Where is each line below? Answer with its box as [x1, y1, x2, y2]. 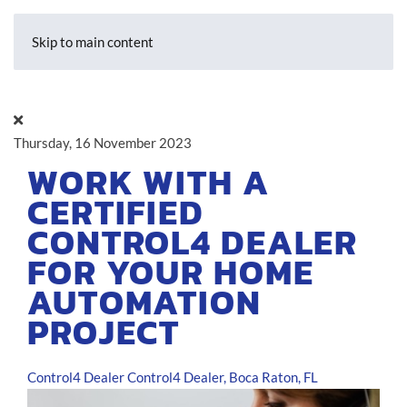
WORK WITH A [27, 157, 270, 208]
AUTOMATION [27, 277, 262, 328]
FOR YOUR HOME [27, 247, 314, 298]
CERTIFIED [27, 187, 204, 238]
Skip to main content [32, 34, 154, 50]
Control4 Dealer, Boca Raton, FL [127, 369, 318, 385]
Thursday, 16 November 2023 [14, 134, 192, 151]
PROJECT [27, 307, 181, 358]
